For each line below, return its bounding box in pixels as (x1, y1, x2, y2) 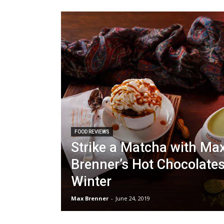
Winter (71, 173, 111, 189)
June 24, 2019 (115, 194, 150, 202)
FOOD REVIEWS (74, 129, 109, 134)
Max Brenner (71, 194, 108, 202)
